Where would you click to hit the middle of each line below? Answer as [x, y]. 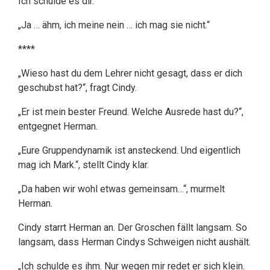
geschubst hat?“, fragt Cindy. [77, 88]
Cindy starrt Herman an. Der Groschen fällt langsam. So [133, 228]
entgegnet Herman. [58, 126]
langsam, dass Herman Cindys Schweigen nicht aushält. [134, 242]
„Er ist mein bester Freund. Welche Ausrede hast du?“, [131, 112]
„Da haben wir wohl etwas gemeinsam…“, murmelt [121, 189]
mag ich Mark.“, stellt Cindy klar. [83, 165]
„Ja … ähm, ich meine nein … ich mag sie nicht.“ [114, 25]
